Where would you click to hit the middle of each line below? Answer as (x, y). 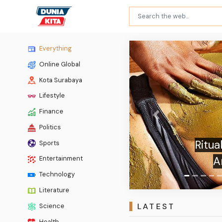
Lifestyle (51, 96)
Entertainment (60, 159)
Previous (169, 119)
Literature (54, 190)
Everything (55, 48)
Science (51, 206)
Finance (51, 111)
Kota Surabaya (60, 80)
